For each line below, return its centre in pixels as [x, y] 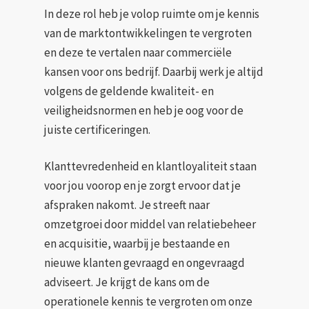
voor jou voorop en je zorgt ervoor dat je [143, 186]
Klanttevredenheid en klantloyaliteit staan [151, 167]
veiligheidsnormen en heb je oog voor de [144, 110]
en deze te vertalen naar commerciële [138, 52]
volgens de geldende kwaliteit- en [129, 91]
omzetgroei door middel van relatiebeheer [150, 225]
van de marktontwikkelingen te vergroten [148, 33]
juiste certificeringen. [98, 129]
